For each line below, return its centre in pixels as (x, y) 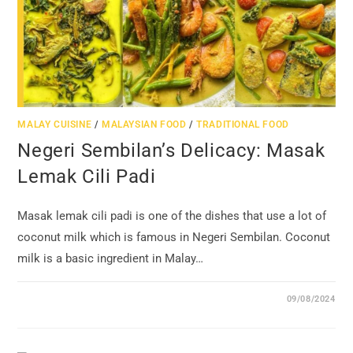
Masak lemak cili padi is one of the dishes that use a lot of (172, 216)
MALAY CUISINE (55, 125)
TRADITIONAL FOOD (243, 125)
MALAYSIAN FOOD (144, 125)
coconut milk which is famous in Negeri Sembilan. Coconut (174, 238)
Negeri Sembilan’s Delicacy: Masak (171, 151)
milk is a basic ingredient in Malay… (111, 259)
